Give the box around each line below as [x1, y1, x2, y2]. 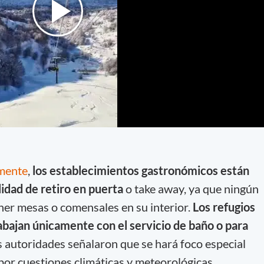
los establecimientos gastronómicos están [32, 163, 249, 177]
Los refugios [192, 199, 255, 214]
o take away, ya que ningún [123, 181, 259, 196]
